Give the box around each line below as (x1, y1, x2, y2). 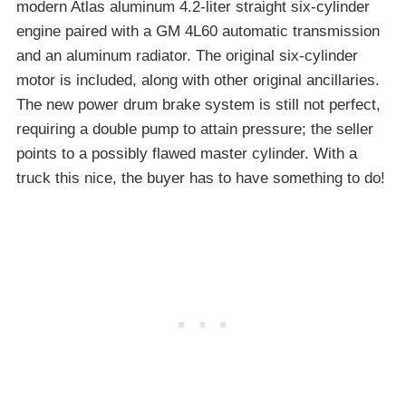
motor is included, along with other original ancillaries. (16, 71, 380, 89)
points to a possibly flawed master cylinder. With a (16, 144, 357, 162)
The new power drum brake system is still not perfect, (16, 95, 381, 113)
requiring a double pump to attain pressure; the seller (16, 120, 373, 138)
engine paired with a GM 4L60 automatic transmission (16, 22, 380, 40)
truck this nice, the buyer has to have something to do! (16, 169, 385, 187)
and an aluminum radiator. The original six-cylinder (16, 46, 358, 64)
